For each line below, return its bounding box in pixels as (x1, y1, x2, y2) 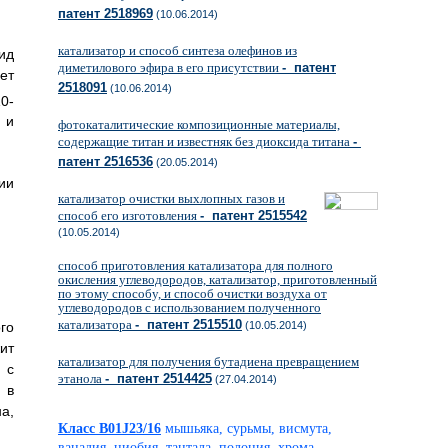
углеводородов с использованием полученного (58, 300, 321, 315)
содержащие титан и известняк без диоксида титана (58, 134, 353, 149)
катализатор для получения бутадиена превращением (58, 354, 359, 369)
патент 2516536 (58, 154, 153, 169)
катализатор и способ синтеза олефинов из (58, 43, 297, 58)
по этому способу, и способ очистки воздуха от (58, 286, 327, 301)
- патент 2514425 (105, 371, 212, 386)
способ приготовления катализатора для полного (58, 258, 333, 273)
